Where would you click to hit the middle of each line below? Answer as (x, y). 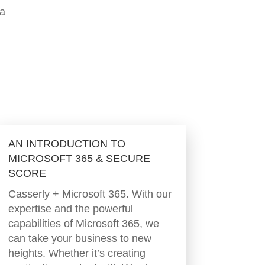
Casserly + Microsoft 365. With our (90, 194)
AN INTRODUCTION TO (67, 144)
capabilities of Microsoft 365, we (83, 224)
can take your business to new (80, 239)
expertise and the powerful (70, 209)
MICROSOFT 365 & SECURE (79, 159)
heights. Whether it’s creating (77, 253)
